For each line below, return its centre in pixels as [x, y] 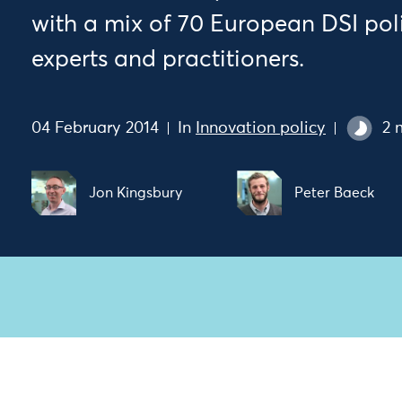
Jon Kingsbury [135, 193]
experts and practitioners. [168, 60]
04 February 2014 [95, 128]
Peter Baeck [335, 193]
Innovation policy [261, 128]
